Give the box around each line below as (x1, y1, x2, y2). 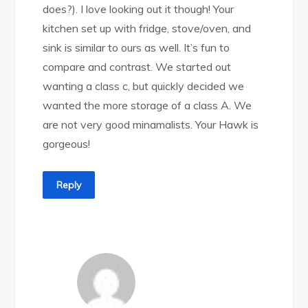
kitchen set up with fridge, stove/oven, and (43, 21, 252, 36)
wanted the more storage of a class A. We (43, 98, 252, 113)
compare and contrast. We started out (43, 60, 232, 74)
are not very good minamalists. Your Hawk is (43, 118, 259, 132)
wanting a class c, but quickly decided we (43, 79, 245, 93)
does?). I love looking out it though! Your (43, 2, 234, 16)
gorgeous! (43, 137, 91, 151)
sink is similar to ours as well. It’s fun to (43, 41, 230, 55)
